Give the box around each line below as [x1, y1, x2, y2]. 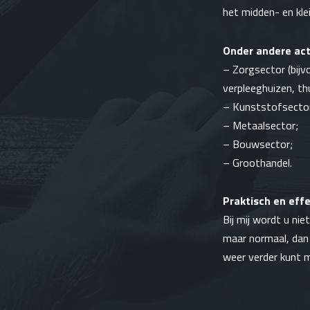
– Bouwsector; [223, 135, 293, 152]
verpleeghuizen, [223, 79, 298, 96]
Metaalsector [232, 116, 295, 134]
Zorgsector [232, 60, 285, 77]
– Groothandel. [223, 154, 292, 171]
